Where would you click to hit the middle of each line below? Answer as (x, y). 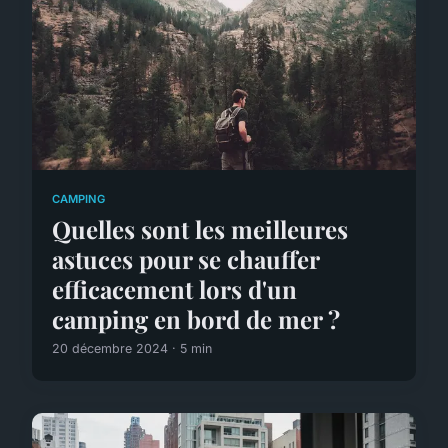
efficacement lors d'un (174, 288)
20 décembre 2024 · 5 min (132, 348)
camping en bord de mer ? (196, 318)
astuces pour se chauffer (185, 258)
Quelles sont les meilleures (200, 228)
